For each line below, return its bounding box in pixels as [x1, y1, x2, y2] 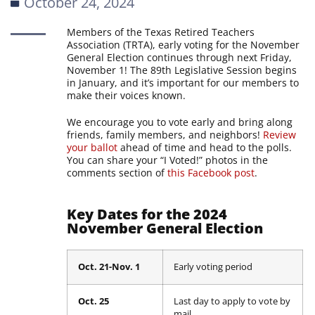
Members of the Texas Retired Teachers [67, 25, 255, 39]
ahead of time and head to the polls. [117, 140, 292, 154]
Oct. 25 [78, 295, 150, 307]
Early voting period [174, 260, 253, 273]
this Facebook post [167, 165, 255, 179]
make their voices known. [67, 88, 186, 102]
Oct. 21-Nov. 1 [78, 260, 143, 273]
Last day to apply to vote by [174, 295, 291, 307]
